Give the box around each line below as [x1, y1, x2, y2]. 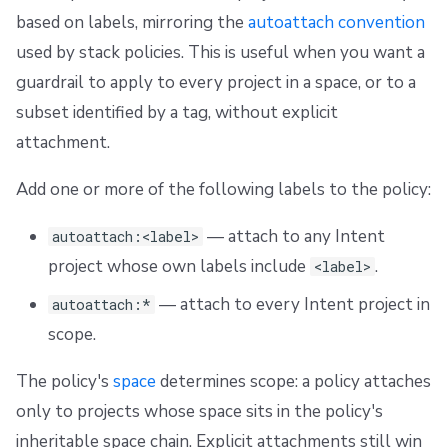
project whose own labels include [47, 254, 310, 278]
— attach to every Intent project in [155, 293, 431, 317]
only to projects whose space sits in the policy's [16, 400, 383, 424]
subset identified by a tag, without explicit [16, 100, 338, 124]
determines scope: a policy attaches [156, 370, 431, 394]
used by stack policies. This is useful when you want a [16, 40, 425, 64]
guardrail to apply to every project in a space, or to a [16, 70, 416, 94]
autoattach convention [248, 10, 425, 34]
